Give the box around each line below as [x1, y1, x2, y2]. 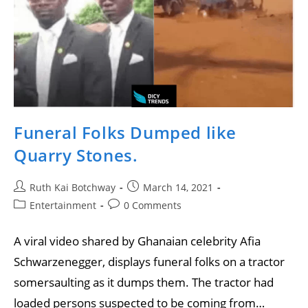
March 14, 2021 [143, 181, 213, 195]
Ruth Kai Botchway [30, 181, 115, 195]
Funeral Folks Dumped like [14, 121, 237, 144]
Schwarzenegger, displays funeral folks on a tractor [14, 254, 285, 270]
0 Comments [124, 199, 181, 212]
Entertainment [30, 199, 96, 212]
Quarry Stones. [14, 144, 138, 167]
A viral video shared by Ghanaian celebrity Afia [14, 233, 261, 250]
